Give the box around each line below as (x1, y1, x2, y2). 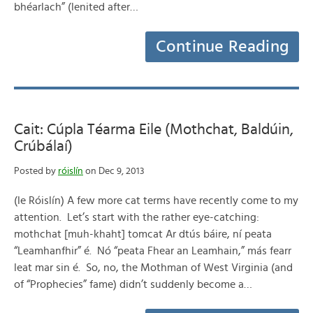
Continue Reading (155, 38, 289, 55)
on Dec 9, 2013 (83, 166, 145, 176)
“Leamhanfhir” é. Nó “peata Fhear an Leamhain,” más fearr (14, 245, 291, 256)
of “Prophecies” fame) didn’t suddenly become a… (14, 279, 252, 290)
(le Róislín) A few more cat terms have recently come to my (14, 195, 298, 206)
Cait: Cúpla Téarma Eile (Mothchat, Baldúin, (14, 122, 293, 137)
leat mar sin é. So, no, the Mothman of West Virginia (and (14, 262, 293, 273)
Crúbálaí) (14, 138, 73, 154)
